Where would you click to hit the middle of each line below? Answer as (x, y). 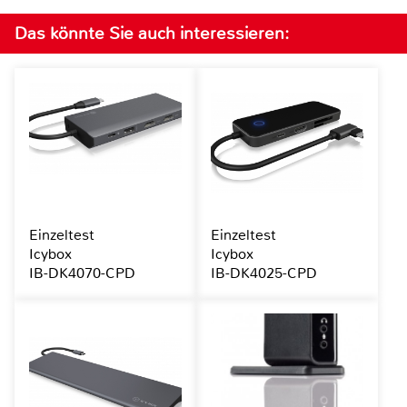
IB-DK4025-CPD (263, 273)
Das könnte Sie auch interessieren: (152, 34)
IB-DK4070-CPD (82, 273)
